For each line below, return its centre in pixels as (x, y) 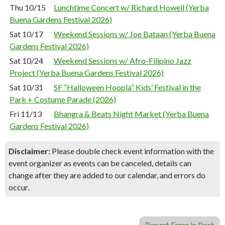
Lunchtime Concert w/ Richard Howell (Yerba (131, 7)
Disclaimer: (29, 151)
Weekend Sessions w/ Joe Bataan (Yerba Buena (135, 34)
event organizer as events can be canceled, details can (100, 163)
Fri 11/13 (26, 114)
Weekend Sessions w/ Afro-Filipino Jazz (123, 61)
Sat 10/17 (26, 34)
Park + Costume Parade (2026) (63, 99)
